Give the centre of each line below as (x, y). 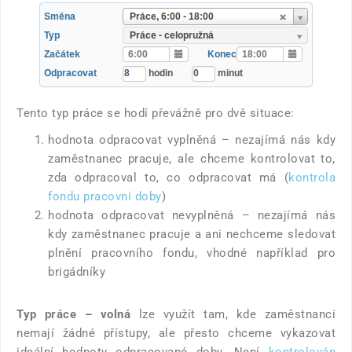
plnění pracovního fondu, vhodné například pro (192, 253)
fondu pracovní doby (105, 196)
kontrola (312, 177)
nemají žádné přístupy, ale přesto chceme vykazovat (176, 333)
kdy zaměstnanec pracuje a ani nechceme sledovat (192, 234)
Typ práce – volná (74, 314)
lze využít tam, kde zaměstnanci (233, 314)
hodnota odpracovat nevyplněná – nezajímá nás (192, 215)
